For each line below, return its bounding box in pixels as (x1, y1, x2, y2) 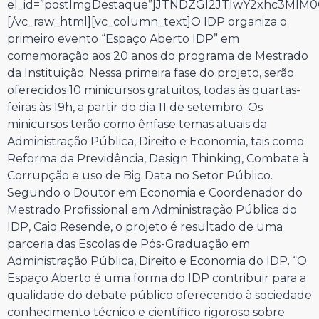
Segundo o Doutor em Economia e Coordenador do (7, 186, 303, 199)
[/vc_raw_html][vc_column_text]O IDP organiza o (7, 15, 287, 28)
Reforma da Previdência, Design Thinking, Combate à (7, 152, 308, 165)
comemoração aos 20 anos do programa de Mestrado (7, 49, 308, 63)
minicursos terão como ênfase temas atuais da (7, 117, 267, 131)
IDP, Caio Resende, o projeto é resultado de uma (7, 220, 283, 234)
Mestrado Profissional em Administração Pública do (7, 203, 297, 216)
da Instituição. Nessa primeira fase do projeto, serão (7, 66, 294, 80)
